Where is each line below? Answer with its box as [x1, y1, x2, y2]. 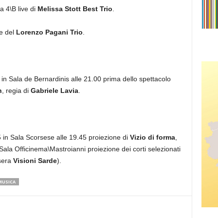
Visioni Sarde [13, 157, 57, 164]
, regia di [1, 87, 29, 94]
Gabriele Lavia [28, 87, 78, 94]
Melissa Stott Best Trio [37, 5, 112, 13]
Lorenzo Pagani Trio [16, 28, 83, 36]
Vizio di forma [129, 133, 175, 141]
